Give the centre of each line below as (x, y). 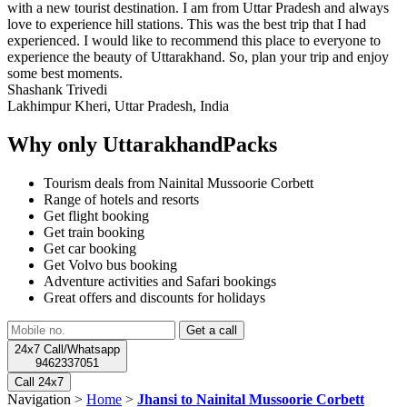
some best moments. (65, 73)
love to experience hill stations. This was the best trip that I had (187, 24)
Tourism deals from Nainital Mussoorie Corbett (179, 183)
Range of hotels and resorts (121, 199)
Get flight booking (96, 215)
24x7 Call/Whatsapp (67, 349)
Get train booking (94, 232)
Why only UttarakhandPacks (142, 144)
